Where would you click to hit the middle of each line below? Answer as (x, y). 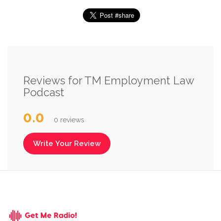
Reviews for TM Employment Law (109, 80)
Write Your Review (67, 143)
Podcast (44, 92)
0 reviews (69, 120)
